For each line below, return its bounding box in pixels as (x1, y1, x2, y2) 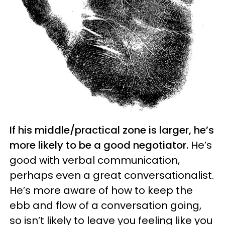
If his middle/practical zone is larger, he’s (10, 123, 214, 138)
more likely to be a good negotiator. (10, 138, 191, 153)
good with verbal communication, (10, 153, 180, 168)
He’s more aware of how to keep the (10, 183, 193, 198)
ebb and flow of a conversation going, (10, 198, 201, 213)
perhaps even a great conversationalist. (10, 168, 214, 183)
